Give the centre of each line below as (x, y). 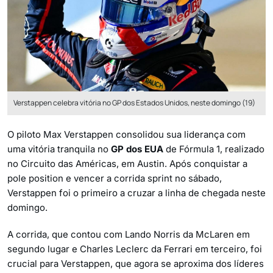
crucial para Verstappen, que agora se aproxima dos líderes (136, 264)
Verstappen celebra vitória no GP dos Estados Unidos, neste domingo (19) (134, 103)
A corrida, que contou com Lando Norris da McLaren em (129, 234)
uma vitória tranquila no (59, 149)
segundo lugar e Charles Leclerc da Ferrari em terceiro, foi (135, 249)
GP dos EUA (137, 149)
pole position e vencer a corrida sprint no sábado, (115, 178)
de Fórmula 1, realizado (214, 149)
